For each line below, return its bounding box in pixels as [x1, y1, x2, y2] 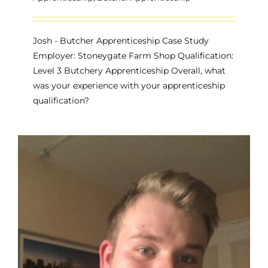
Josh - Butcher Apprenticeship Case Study [33, 35, 209, 46]
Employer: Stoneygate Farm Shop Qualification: [33, 50, 233, 61]
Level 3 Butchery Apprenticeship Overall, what [33, 65, 226, 76]
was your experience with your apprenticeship [33, 80, 225, 91]
